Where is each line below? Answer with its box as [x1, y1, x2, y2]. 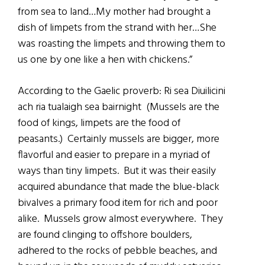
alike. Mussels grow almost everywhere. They [18, 211, 223, 228]
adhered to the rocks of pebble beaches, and [18, 243, 217, 260]
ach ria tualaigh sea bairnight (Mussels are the [18, 99, 219, 117]
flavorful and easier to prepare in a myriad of [18, 147, 210, 164]
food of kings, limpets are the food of [18, 115, 180, 132]
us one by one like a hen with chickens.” [18, 51, 192, 69]
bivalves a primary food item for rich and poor [18, 195, 218, 212]
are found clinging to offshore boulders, [18, 227, 192, 244]
